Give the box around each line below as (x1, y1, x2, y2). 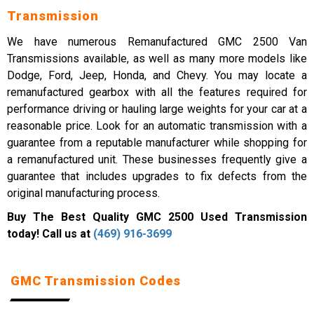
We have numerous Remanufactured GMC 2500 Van (7, 35, 307, 48)
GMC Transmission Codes (11, 273, 181, 288)
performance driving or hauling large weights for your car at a (7, 102, 307, 116)
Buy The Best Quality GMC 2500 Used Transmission (7, 210, 307, 224)
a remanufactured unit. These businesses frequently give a (7, 153, 307, 166)
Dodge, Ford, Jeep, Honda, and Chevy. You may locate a (7, 69, 307, 82)
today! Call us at (7, 227, 93, 240)
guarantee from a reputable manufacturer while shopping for (7, 136, 307, 149)
